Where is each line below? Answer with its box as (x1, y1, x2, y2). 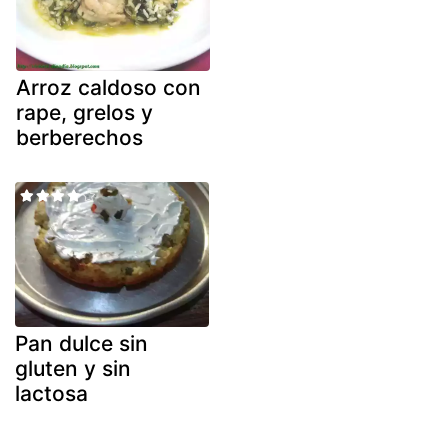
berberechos (16, 124, 143, 150)
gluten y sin (15, 356, 131, 382)
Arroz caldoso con (16, 74, 201, 100)
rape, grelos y (16, 99, 153, 125)
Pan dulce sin (15, 331, 148, 357)
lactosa (15, 381, 88, 407)
